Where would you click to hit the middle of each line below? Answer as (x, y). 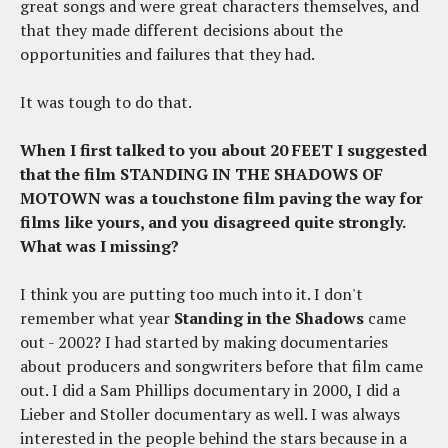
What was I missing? (99, 246)
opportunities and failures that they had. (167, 54)
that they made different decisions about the (181, 30)
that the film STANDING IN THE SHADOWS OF (201, 174)
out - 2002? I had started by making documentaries (204, 342)
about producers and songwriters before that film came (221, 366)
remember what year (97, 318)
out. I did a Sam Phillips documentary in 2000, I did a (210, 390)
